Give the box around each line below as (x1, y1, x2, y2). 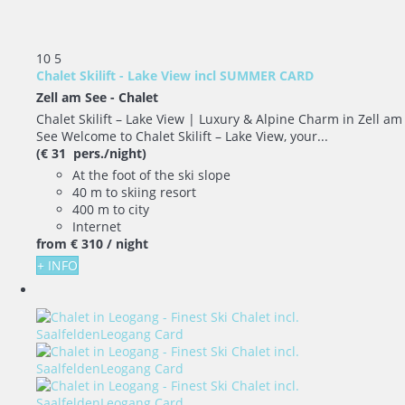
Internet (72, 217, 121, 235)
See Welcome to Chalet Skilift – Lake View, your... (36, 127, 328, 145)
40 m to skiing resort (72, 183, 196, 201)
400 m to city (72, 200, 149, 218)
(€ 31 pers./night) (36, 144, 146, 162)
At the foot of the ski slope (72, 165, 231, 184)
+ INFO (37, 256, 78, 274)
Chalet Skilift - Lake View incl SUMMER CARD (36, 66, 314, 84)
